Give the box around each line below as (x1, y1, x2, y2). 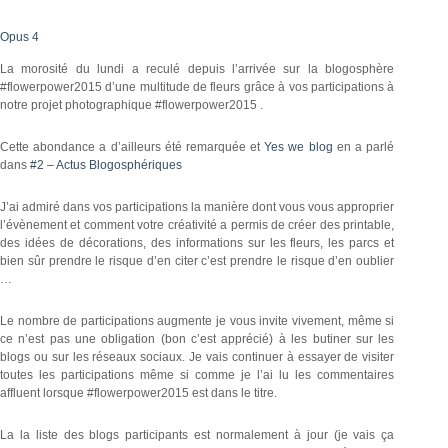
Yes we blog (264, 140, 333, 155)
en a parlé (332, 140, 395, 155)
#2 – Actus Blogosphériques (30, 158, 182, 173)
